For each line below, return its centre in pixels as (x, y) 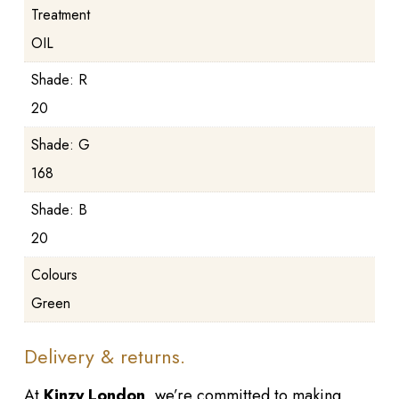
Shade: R (59, 79)
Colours (54, 274)
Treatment (60, 14)
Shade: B (59, 209)
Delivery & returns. (104, 356)
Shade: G (60, 144)
